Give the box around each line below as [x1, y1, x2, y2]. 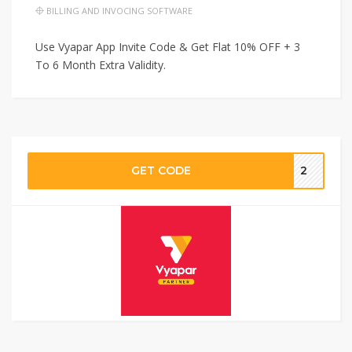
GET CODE [131, 163, 192, 178]
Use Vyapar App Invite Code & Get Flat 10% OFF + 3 [35, 39, 300, 54]
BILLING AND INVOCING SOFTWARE [46, 5, 192, 16]
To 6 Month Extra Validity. [35, 57, 166, 72]
